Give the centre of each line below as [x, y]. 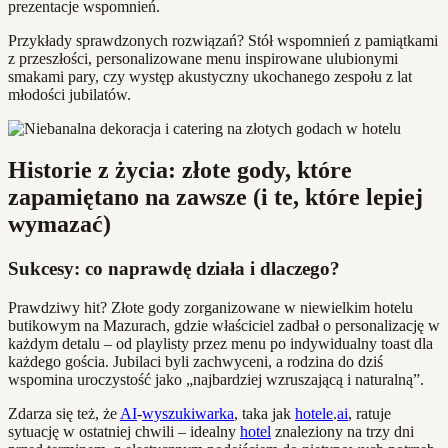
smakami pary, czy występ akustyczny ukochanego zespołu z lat [210, 76]
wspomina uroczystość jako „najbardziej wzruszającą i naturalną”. [216, 380]
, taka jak [264, 414]
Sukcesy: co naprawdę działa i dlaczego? [174, 269]
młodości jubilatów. [69, 94]
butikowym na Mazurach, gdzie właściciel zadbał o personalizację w [224, 326]
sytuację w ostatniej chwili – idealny [124, 432]
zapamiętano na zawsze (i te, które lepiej [215, 197]
